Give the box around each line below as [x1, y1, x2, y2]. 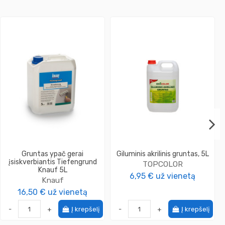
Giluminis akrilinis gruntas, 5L [116, 150, 209, 159]
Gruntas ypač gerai [22, 150, 83, 159]
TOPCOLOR [142, 159, 183, 169]
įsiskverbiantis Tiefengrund [8, 158, 97, 167]
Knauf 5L [38, 166, 67, 175]
